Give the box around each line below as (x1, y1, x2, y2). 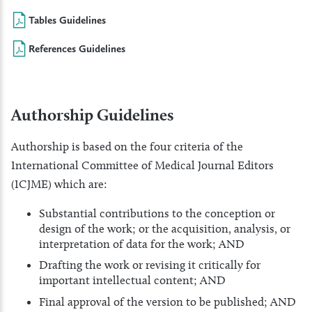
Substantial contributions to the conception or (39, 205, 275, 220)
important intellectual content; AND (39, 273, 226, 288)
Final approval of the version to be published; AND (39, 294, 296, 309)
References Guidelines (29, 42, 125, 55)
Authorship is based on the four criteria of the (11, 139, 243, 153)
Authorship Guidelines (11, 104, 173, 125)
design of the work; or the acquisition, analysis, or (39, 221, 290, 235)
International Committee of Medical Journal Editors (11, 157, 274, 172)
